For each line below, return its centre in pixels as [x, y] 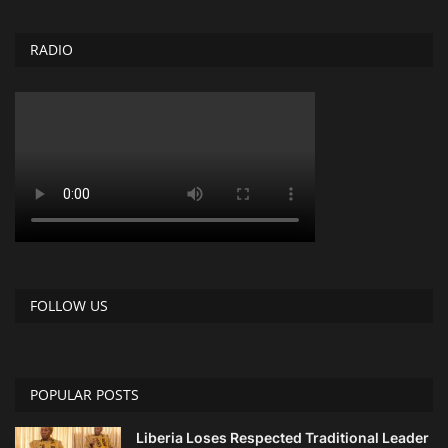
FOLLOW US [69, 305]
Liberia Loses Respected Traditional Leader [282, 437]
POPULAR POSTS [84, 394]
